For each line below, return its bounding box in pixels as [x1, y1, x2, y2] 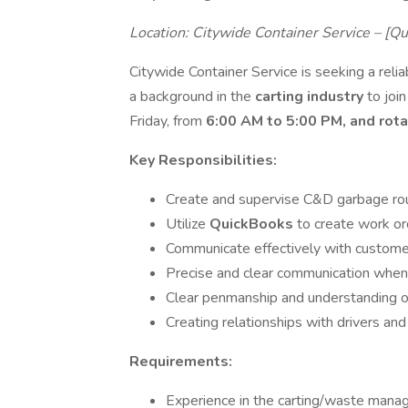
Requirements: [129, 352, 232, 372]
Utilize [166, 214, 209, 234]
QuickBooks [209, 214, 297, 234]
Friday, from [129, 111, 206, 131]
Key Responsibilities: [129, 150, 277, 170]
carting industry [255, 87, 367, 107]
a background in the [129, 87, 255, 107]
